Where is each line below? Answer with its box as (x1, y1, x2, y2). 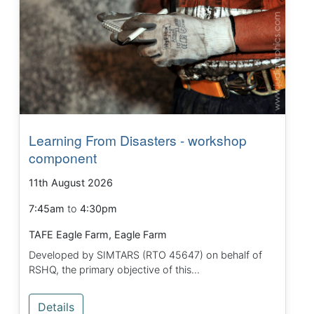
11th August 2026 (29, 176, 114, 189)
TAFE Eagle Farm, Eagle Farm (29, 228, 168, 240)
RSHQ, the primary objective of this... (29, 263, 200, 275)
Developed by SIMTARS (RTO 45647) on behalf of (29, 248, 263, 261)
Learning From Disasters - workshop (29, 130, 247, 149)
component (29, 147, 97, 167)
